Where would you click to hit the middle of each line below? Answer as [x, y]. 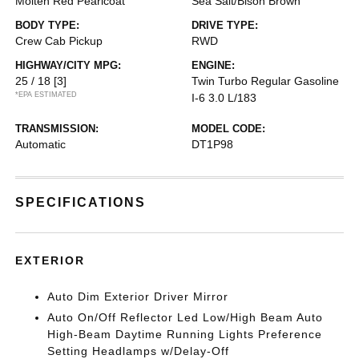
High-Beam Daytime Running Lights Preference [185, 334]
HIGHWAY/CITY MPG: [69, 65]
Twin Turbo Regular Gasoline [265, 81]
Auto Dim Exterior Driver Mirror [138, 296]
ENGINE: [213, 65]
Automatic [41, 144]
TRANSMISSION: [57, 129]
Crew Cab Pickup [59, 41]
